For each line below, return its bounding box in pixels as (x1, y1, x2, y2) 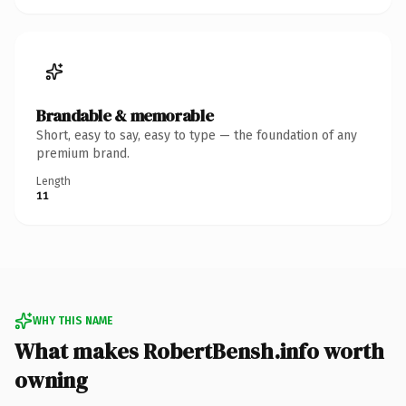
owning (14, 364, 88, 395)
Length (36, 174, 71, 188)
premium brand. (36, 145, 130, 161)
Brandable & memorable (36, 103, 214, 127)
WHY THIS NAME (33, 314, 112, 327)
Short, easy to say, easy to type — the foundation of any (36, 127, 357, 143)
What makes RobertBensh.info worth (14, 335, 384, 366)
